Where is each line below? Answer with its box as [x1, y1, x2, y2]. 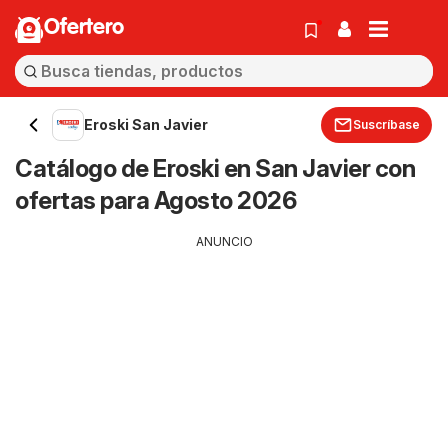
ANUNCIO [195, 234, 253, 249]
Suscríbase [353, 117, 420, 132]
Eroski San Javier [84, 116, 208, 133]
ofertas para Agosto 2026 [15, 186, 296, 215]
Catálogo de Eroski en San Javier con [15, 154, 415, 183]
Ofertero [44, 17, 124, 39]
